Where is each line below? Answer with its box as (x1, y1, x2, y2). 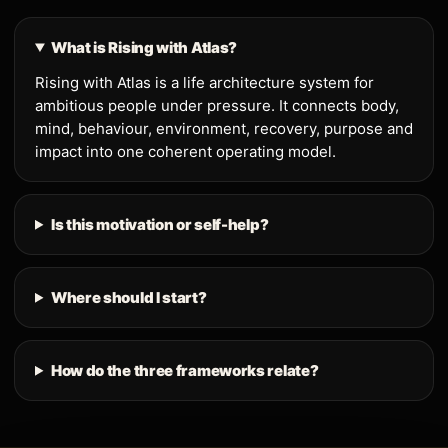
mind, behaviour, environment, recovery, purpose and (35, 118, 413, 138)
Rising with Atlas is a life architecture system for (35, 72, 374, 92)
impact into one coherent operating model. (35, 141, 336, 161)
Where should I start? (50, 287, 207, 307)
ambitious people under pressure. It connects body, (35, 95, 399, 115)
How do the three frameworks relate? (50, 360, 319, 380)
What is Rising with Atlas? (50, 37, 238, 57)
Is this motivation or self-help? (50, 214, 269, 234)
